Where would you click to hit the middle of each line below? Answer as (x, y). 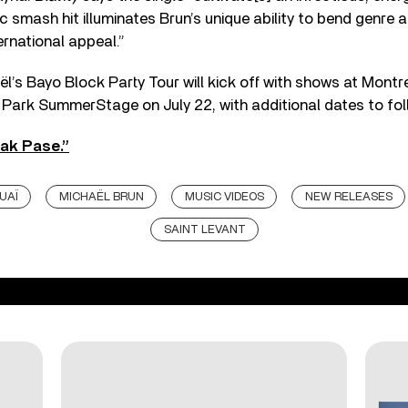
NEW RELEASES (349, 197)
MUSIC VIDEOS (224, 197)
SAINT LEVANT (204, 229)
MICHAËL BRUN (102, 197)
